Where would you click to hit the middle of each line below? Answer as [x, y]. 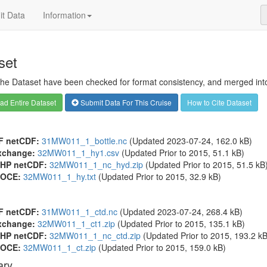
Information [64, 15]
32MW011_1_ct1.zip [76, 223]
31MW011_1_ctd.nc [79, 212]
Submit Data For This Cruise [125, 102]
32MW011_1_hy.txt [59, 176]
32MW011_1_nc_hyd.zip [96, 164]
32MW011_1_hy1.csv [78, 153]
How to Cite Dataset [219, 102]
